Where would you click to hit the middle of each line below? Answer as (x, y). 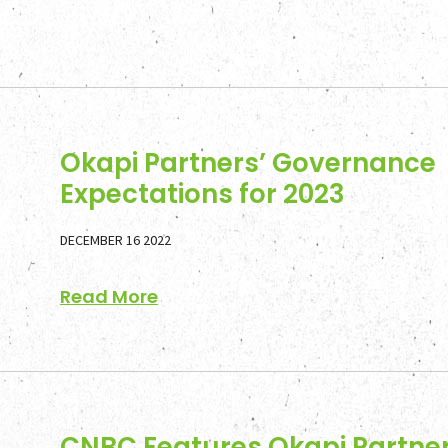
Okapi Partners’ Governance (248, 163)
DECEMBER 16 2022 (115, 240)
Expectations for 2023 (202, 194)
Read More (109, 296)
